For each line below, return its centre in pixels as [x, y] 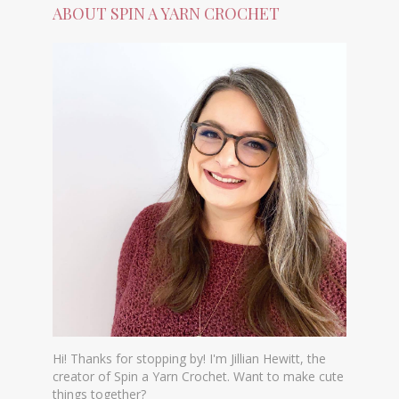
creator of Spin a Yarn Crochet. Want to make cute [198, 376]
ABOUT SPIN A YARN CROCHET [166, 13]
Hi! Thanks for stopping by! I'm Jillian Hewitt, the [189, 358]
